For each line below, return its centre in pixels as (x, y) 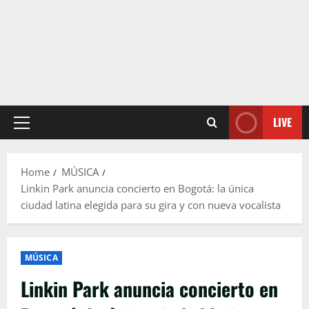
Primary (40, 129)
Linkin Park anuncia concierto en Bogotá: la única (137, 189)
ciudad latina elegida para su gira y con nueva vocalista (151, 205)
